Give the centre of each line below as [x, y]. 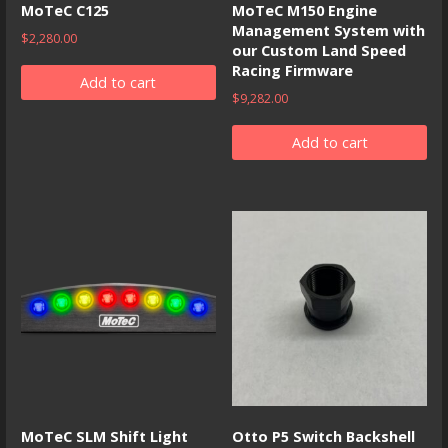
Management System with [329, 31]
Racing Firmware [293, 71]
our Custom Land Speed [319, 51]
